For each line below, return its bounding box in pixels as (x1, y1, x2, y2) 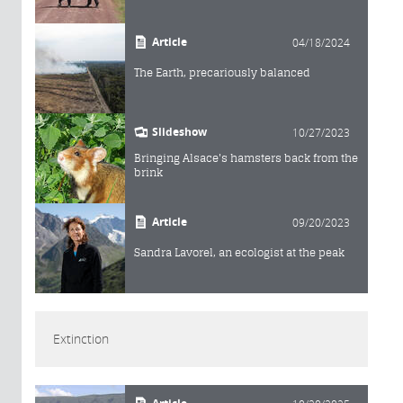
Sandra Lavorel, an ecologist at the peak (134, 245, 345, 259)
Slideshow (152, 123, 207, 139)
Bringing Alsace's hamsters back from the (134, 150, 358, 165)
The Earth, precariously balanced (134, 65, 310, 79)
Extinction (53, 329, 109, 347)
